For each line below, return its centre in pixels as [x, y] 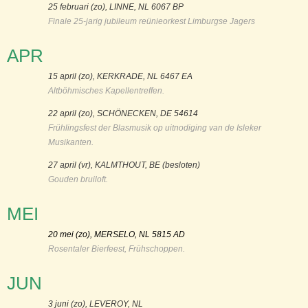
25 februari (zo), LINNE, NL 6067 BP [118, 7]
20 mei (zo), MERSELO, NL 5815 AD [117, 234]
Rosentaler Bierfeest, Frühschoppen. [118, 249]
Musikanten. [71, 142]
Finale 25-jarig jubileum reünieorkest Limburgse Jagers [152, 21]
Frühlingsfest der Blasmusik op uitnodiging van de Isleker [155, 128]
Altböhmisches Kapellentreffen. [106, 90]
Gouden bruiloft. [78, 179]
